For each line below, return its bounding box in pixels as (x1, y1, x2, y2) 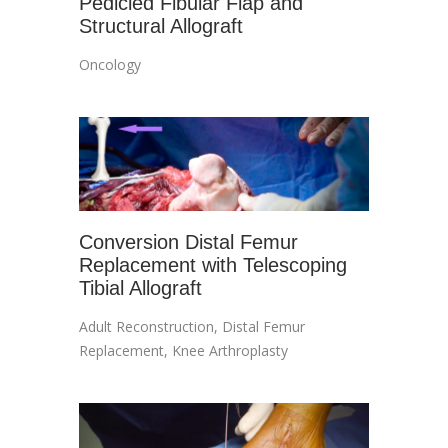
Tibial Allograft (79, 276, 202, 299)
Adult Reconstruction (79, 316, 214, 336)
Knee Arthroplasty (172, 340, 288, 360)
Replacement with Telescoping (79, 253, 347, 276)
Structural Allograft (79, 14, 243, 37)
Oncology (79, 54, 141, 74)
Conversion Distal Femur (79, 230, 298, 253)
